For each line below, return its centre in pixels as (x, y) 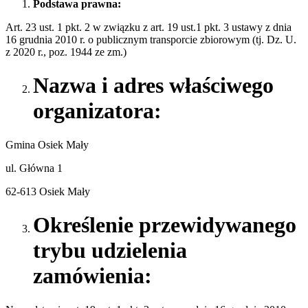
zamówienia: (92, 276)
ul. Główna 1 (34, 168)
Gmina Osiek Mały (47, 144)
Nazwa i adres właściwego (153, 86)
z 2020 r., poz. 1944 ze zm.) (66, 52)
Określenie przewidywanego (165, 225)
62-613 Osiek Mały (48, 191)
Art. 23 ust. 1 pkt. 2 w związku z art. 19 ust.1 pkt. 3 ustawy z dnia (148, 27)
